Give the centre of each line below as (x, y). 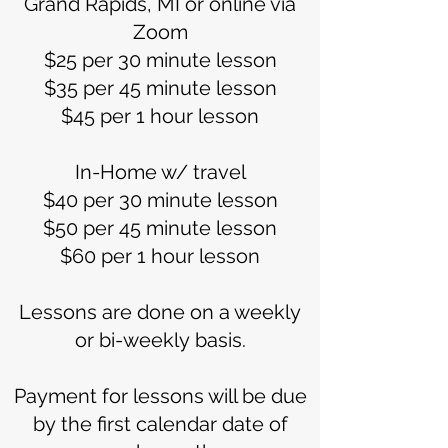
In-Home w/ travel (160, 172)
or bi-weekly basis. (160, 340)
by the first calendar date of (160, 424)
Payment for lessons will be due (160, 396)
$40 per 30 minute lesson (160, 200)
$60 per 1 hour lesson (160, 256)
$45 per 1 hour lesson (160, 116)
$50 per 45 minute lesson (160, 228)
